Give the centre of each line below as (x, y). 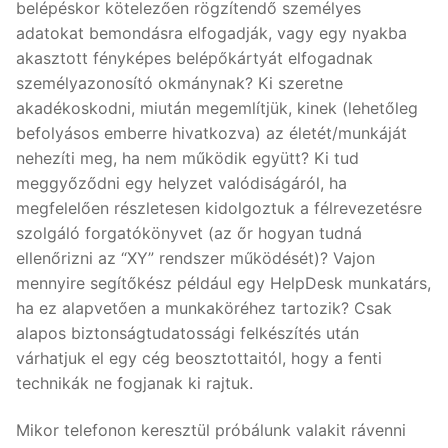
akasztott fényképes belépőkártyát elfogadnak (194, 57)
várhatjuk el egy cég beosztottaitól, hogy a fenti (199, 357)
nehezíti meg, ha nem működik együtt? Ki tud (187, 157)
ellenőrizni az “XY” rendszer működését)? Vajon (195, 257)
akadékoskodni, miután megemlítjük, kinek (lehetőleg (217, 107)
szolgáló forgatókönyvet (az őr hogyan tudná (189, 232)
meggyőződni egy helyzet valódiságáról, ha (181, 182)
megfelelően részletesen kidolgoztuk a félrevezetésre (219, 207)
